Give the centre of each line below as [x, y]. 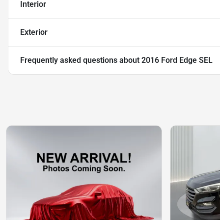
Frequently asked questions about [81, 60]
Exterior [34, 32]
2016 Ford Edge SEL [177, 60]
